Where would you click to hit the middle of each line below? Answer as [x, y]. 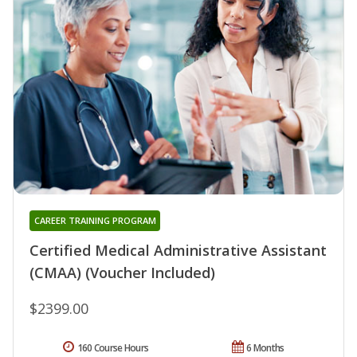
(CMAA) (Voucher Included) [122, 273]
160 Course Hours [113, 348]
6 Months [265, 348]
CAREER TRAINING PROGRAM [95, 221]
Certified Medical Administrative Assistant [178, 251]
